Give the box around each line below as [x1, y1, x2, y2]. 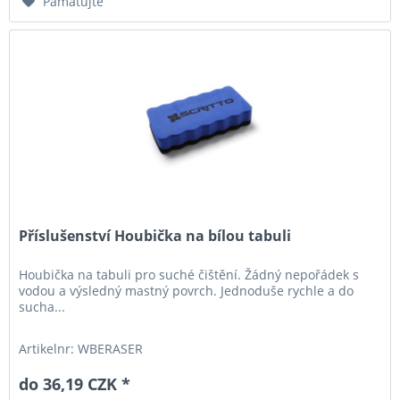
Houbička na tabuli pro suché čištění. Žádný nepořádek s [19, 266, 360, 284]
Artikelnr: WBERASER [19, 340, 144, 358]
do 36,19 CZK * [19, 373, 131, 396]
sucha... [19, 298, 66, 316]
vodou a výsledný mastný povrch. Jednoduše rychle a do [19, 282, 354, 300]
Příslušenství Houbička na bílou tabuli [19, 226, 292, 246]
